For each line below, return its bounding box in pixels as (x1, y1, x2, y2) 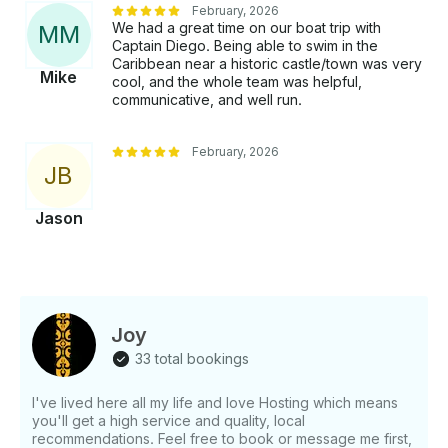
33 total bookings (135, 350, 249, 368)
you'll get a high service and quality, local (32, 412, 305, 430)
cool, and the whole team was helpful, (112, 73, 362, 91)
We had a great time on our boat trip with (112, 19, 381, 37)
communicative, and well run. (112, 91, 302, 109)
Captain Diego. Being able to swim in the (112, 37, 378, 55)
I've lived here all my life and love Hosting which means (32, 394, 398, 412)
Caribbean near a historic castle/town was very (112, 55, 422, 73)
